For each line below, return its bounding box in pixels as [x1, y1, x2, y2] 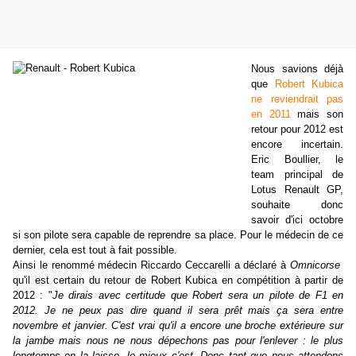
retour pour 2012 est [251, 123, 343, 136]
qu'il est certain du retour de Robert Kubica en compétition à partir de [13, 274, 343, 287]
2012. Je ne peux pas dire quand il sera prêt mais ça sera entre [13, 304, 343, 317]
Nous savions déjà [251, 63, 343, 75]
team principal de [251, 168, 343, 181]
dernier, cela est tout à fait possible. [13, 244, 177, 257]
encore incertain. [251, 138, 343, 151]
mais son [290, 108, 344, 121]
